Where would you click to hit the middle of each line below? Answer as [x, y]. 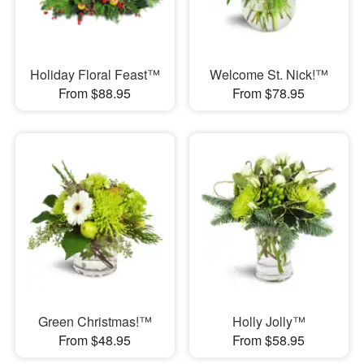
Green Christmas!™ [95, 321]
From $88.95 [95, 93]
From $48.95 [95, 340]
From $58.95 [269, 340]
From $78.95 [269, 93]
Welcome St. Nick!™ [269, 75]
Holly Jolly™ [269, 321]
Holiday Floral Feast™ [95, 75]
